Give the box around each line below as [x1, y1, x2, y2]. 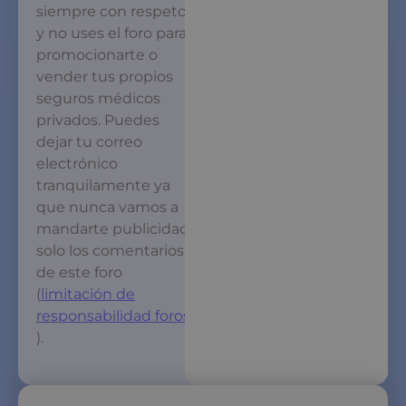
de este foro [36, 263, 122, 281]
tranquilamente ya [36, 176, 170, 194]
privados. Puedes [36, 111, 159, 129]
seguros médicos [36, 89, 160, 107]
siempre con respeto [36, 2, 187, 20]
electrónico [36, 154, 118, 172]
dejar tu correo [36, 132, 142, 150]
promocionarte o [36, 45, 158, 63]
